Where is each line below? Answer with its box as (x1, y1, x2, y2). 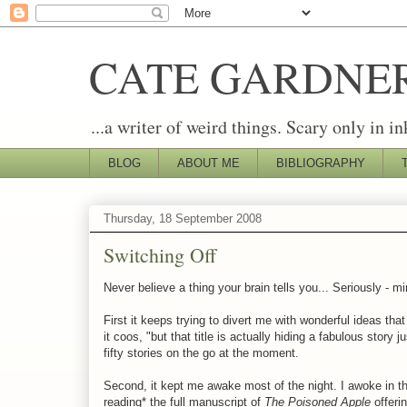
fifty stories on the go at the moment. (104, 345, 299, 360)
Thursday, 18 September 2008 (104, 212, 262, 226)
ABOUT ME (176, 155, 240, 170)
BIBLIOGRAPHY (275, 155, 365, 170)
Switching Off (104, 241, 216, 268)
